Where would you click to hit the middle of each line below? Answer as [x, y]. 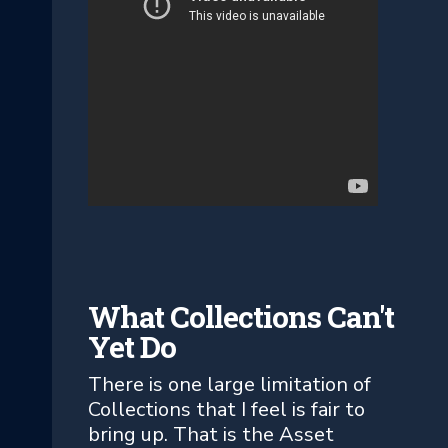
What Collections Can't [241, 316]
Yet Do [132, 346]
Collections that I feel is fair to [226, 409]
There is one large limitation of [229, 384]
